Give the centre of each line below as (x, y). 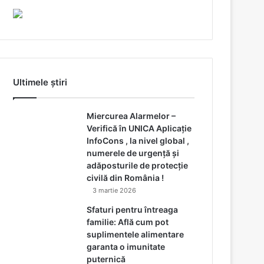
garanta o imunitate (126, 246)
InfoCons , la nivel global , (138, 140)
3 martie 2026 (115, 190)
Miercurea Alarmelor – (131, 115)
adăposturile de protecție (138, 165)
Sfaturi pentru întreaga (133, 209)
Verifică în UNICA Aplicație (139, 128)
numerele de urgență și (133, 153)
